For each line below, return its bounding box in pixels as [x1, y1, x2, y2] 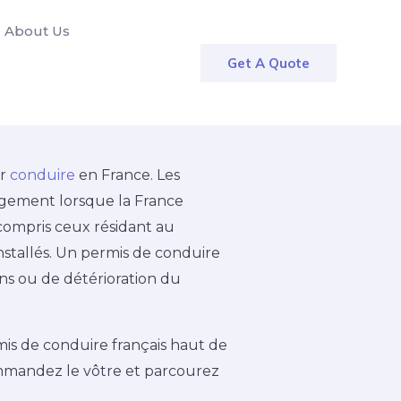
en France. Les [75, 166, 180, 183]
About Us [4, 22, 70, 39]
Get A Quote [227, 54, 310, 72]
